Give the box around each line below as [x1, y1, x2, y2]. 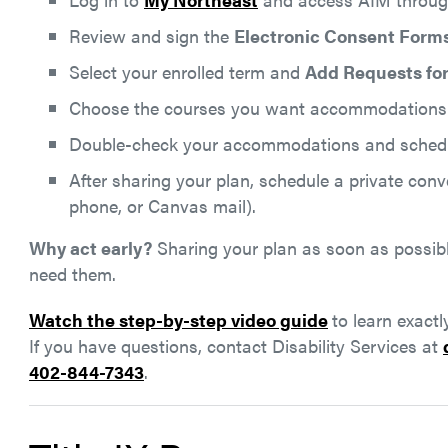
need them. [29, 261, 116, 286]
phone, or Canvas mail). [69, 193, 256, 218]
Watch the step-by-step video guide [29, 307, 328, 332]
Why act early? [29, 235, 152, 260]
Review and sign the [69, 23, 234, 48]
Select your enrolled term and [69, 59, 305, 84]
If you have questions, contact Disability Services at [29, 333, 443, 358]
